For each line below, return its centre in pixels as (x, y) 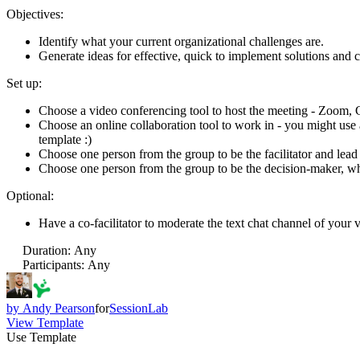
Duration (45, 250)
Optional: (30, 195)
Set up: (24, 83)
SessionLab (139, 308)
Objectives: (35, 14)
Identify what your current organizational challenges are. (181, 41)
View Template (45, 322)
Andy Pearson (59, 308)
